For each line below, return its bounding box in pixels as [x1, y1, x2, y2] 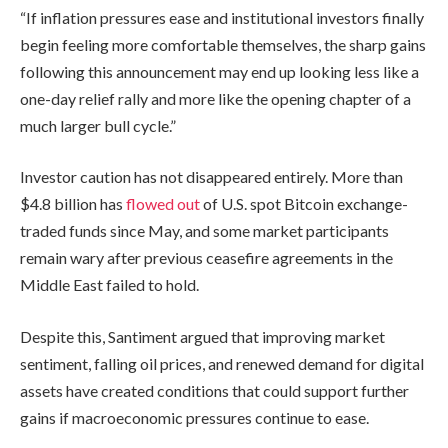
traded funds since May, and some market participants [20, 221, 389, 241]
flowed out [126, 194, 200, 214]
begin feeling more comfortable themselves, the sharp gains [20, 34, 426, 54]
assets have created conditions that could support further [20, 380, 409, 400]
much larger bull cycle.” [20, 115, 176, 135]
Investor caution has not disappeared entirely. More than [20, 167, 403, 187]
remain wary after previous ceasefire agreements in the [20, 248, 393, 268]
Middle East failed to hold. [20, 275, 199, 295]
